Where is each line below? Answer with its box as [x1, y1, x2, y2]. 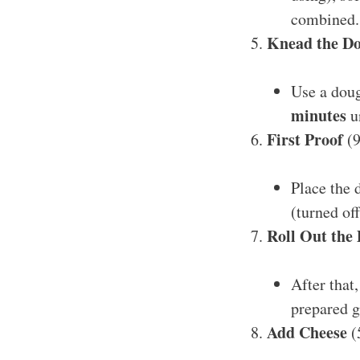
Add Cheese [267, 320, 347, 344]
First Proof [267, 127, 343, 151]
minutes [291, 103, 346, 127]
